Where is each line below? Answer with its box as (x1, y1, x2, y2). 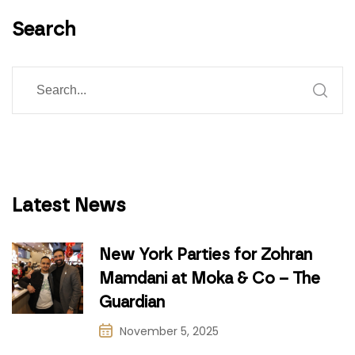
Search (12, 17, 76, 41)
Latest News (12, 193, 126, 217)
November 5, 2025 (120, 323, 219, 340)
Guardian (99, 292, 165, 312)
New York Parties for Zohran (99, 245, 312, 265)
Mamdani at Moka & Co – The (99, 269, 320, 288)
